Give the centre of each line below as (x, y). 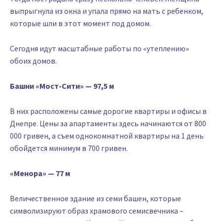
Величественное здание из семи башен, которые (95, 198)
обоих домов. (33, 60)
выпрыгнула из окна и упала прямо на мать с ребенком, (107, 11)
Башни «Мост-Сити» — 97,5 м (62, 86)
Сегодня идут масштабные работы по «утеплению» (99, 48)
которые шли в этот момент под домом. (80, 23)
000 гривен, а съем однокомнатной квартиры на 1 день (107, 135)
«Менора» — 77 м (40, 173)
